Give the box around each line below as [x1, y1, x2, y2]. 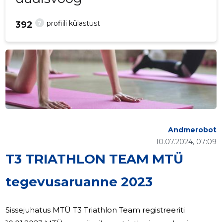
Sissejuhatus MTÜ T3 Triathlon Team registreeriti [5, 205, 53, 215]
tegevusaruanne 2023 [5, 174, 153, 190]
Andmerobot [167, 125, 217, 135]
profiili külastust [47, 19, 101, 28]
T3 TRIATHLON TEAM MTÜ [5, 151, 184, 167]
